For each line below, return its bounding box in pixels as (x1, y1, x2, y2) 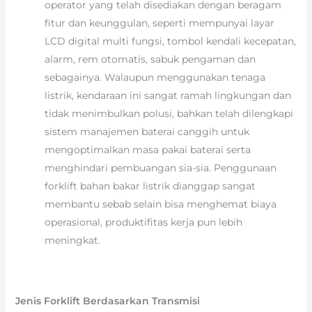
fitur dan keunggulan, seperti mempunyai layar (44, 17, 274, 30)
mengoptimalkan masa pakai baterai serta (44, 143, 251, 157)
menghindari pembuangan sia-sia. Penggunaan (44, 162, 276, 175)
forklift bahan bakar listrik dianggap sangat (44, 180, 256, 193)
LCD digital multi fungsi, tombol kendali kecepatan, (44, 35, 296, 48)
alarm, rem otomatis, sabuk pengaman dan (44, 53, 256, 66)
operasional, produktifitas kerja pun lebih (44, 216, 242, 229)
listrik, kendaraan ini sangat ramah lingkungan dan (44, 89, 291, 102)
